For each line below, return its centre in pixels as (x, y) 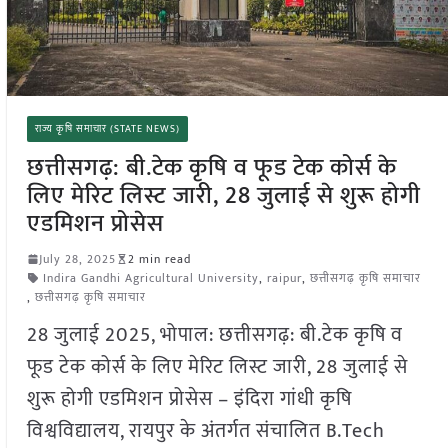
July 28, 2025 (77, 258)
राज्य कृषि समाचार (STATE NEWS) (107, 128)
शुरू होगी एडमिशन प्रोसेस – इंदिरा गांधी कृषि (189, 398)
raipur (284, 277)
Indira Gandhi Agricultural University (150, 277)
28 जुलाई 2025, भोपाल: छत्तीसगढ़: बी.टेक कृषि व (214, 334)
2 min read (159, 258)
